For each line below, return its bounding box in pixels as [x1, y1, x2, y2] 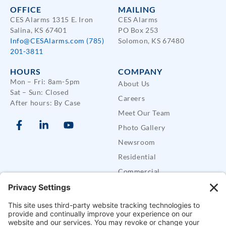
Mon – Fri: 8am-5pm [10, 77, 80, 86]
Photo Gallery [118, 123, 165, 132]
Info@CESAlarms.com [10, 36, 85, 45]
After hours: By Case [10, 98, 81, 107]
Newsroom [118, 137, 155, 146]
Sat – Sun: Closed [10, 87, 69, 96]
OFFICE [10, 4, 41, 14]
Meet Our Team [118, 108, 171, 117]
